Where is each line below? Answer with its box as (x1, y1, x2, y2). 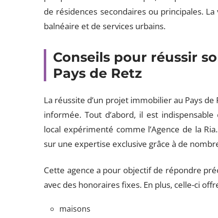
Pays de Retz (53, 65, 143, 81)
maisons (59, 203, 91, 214)
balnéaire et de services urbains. (44, 20, 166, 32)
